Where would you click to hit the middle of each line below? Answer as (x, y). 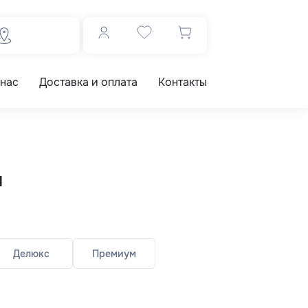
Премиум (114, 253)
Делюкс (32, 253)
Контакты (183, 82)
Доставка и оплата (88, 82)
